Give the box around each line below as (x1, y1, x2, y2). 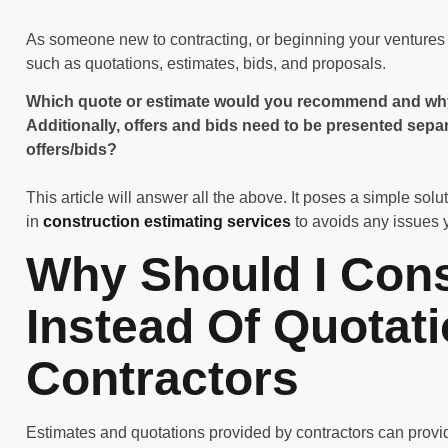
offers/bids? (26, 141, 117, 159)
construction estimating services (43, 213, 291, 231)
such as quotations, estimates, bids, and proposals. (26, 55, 394, 72)
